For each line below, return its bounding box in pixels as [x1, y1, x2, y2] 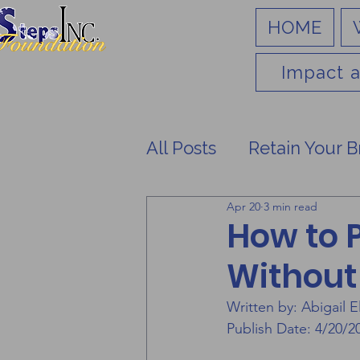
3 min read [264, 198, 317, 214]
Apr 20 [227, 198, 260, 214]
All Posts [146, 137, 216, 158]
